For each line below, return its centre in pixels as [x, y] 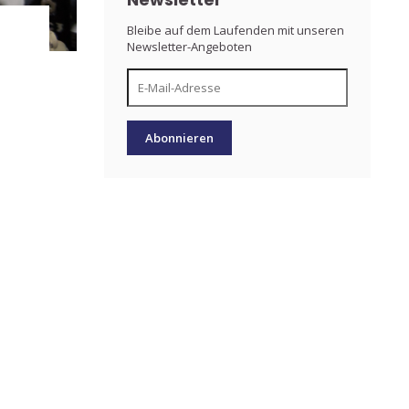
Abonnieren [179, 138]
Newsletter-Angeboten [189, 47]
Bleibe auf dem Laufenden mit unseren [235, 30]
